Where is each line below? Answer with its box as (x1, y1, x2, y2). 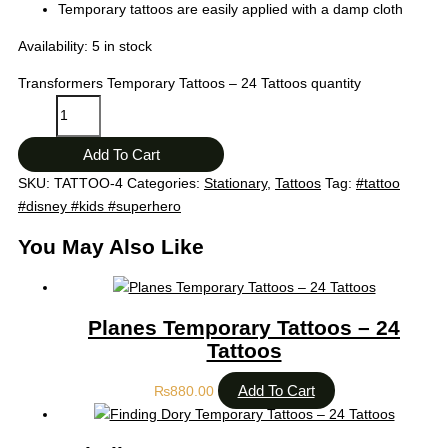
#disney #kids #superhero (18, 197, 181, 214)
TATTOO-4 (54, 174, 123, 191)
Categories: (127, 174, 204, 191)
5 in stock (92, 37, 152, 54)
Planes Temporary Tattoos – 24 (88, 316, 400, 340)
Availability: (18, 37, 88, 54)
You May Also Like (18, 235, 204, 259)
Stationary (204, 174, 267, 191)
